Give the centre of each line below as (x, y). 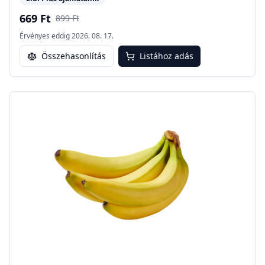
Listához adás (167, 56)
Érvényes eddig (45, 36)
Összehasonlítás (74, 56)
